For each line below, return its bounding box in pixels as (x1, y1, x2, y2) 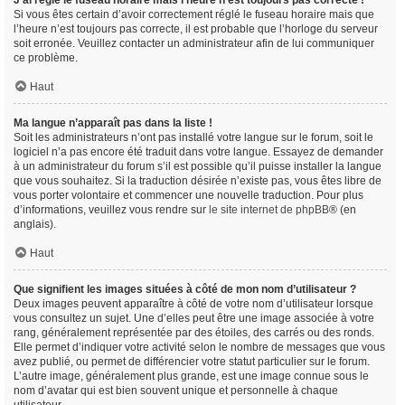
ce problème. (14, 52, 78, 64)
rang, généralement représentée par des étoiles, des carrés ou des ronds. (14, 326, 374, 339)
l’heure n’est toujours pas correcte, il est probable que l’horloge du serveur (14, 23, 378, 35)
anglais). (14, 218, 56, 231)
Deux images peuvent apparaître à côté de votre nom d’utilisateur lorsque (14, 297, 373, 310)
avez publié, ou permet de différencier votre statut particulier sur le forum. (14, 355, 370, 368)
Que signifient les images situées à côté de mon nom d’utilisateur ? (14, 283, 356, 296)
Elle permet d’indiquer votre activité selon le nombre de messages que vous (14, 341, 385, 353)
